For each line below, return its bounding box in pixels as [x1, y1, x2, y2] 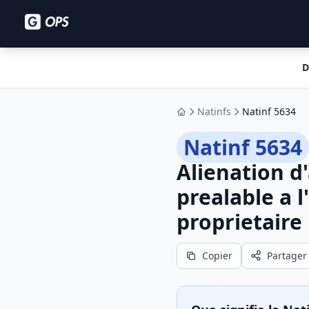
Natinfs [197, 105, 231, 118]
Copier [202, 249, 232, 262]
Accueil [180, 110, 214, 124]
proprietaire [177, 208, 302, 236]
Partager [267, 249, 307, 262]
